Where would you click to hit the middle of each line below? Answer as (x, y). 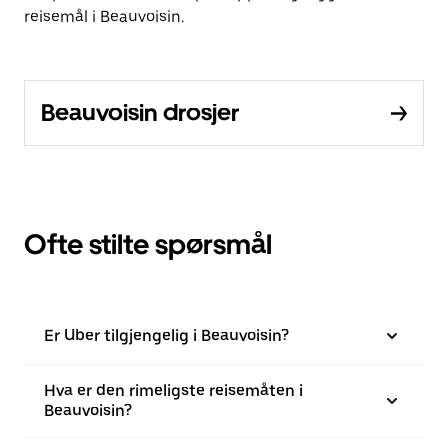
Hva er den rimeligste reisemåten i (173, 390)
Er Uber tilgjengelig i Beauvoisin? (166, 335)
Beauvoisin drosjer (140, 112)
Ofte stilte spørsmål (148, 244)
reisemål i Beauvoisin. (104, 16)
